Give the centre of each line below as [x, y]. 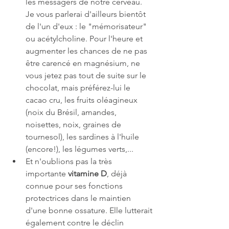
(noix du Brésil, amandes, [72, 112]
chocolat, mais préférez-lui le [79, 87]
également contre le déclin [76, 222]
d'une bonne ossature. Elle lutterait [90, 210]
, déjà [118, 173]
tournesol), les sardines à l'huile [83, 136]
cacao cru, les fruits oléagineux [83, 100]
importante [47, 173]
